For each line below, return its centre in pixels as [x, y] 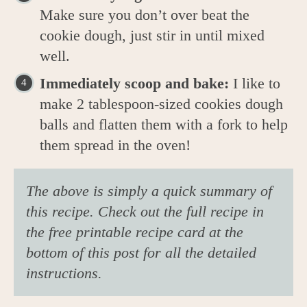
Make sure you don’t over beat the [145, 15]
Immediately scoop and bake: [136, 84]
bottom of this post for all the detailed [142, 252]
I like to [257, 84]
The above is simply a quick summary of [149, 191]
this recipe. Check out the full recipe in [145, 211]
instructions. [64, 273]
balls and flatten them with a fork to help [164, 125]
